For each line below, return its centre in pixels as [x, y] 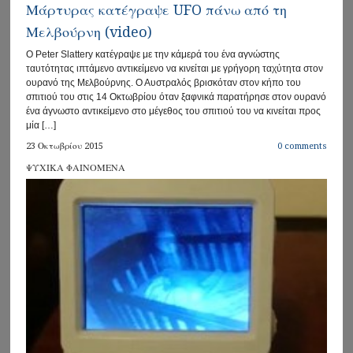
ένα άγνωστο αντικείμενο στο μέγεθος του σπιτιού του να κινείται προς [174, 111]
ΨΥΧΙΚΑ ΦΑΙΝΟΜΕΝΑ [76, 167]
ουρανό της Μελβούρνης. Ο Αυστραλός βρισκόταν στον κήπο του [164, 82]
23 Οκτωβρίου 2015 [65, 146]
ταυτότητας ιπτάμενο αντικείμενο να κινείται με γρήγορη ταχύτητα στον [175, 68]
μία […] [41, 125]
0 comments [302, 146]
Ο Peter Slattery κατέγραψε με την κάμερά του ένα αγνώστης [153, 54]
